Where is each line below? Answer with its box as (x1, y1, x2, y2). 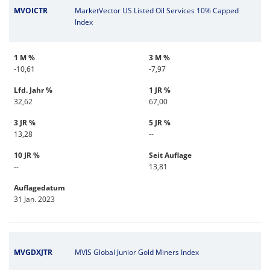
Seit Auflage (149, 150, 192, 161)
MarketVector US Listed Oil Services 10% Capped (74, 5, 239, 16)
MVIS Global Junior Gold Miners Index (74, 247, 199, 258)
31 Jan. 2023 (14, 194, 55, 205)
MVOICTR (14, 5, 48, 16)
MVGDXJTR (14, 247, 52, 258)
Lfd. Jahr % (14, 85, 52, 96)
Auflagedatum (14, 183, 65, 193)
